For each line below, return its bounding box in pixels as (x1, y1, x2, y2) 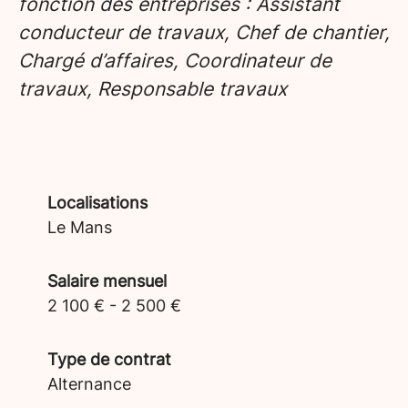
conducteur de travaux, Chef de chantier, (18, 21, 390, 44)
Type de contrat (47, 350, 171, 369)
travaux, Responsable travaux (18, 77, 287, 100)
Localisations (47, 193, 148, 212)
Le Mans (47, 218, 112, 237)
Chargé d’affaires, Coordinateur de (18, 49, 331, 72)
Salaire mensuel (47, 271, 167, 291)
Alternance (47, 374, 131, 393)
